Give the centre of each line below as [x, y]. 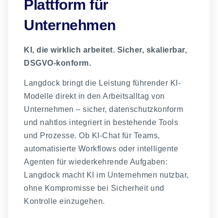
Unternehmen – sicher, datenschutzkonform [104, 109]
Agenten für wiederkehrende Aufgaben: [96, 162]
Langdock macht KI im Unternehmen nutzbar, [106, 175]
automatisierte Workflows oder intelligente [101, 149]
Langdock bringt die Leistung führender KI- [102, 83]
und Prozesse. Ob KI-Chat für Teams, [92, 136]
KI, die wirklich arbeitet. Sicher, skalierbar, [106, 50]
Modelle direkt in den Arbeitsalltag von [94, 96]
